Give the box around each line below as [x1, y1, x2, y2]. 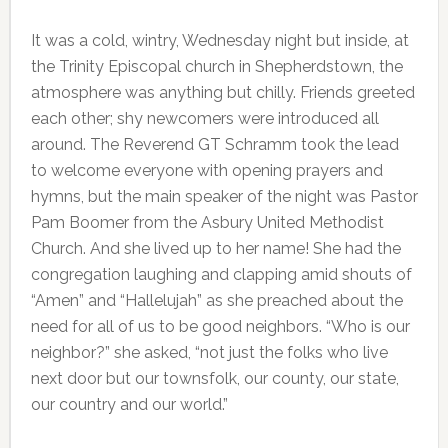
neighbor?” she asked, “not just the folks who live [30, 342, 388, 362]
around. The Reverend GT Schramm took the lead [30, 134, 399, 154]
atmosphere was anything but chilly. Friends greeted [30, 82, 415, 102]
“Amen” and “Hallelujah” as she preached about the [30, 290, 403, 310]
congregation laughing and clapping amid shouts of [30, 264, 412, 284]
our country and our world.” [30, 394, 228, 414]
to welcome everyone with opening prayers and [30, 160, 383, 180]
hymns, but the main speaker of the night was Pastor [30, 186, 418, 206]
